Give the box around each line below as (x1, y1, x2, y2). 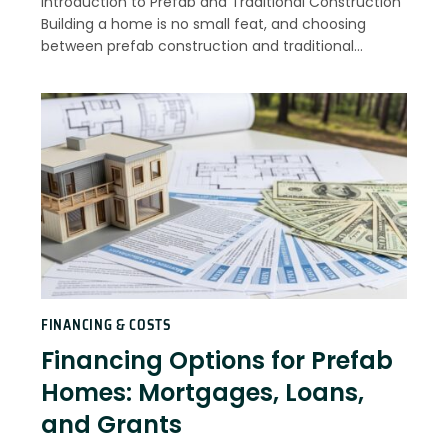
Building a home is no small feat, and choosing (41, 14, 366, 35)
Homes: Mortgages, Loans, (41, 376, 364, 410)
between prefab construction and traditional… (41, 36, 363, 57)
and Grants (41, 408, 182, 442)
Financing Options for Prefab (41, 344, 393, 378)
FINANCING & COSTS (41, 314, 172, 337)
